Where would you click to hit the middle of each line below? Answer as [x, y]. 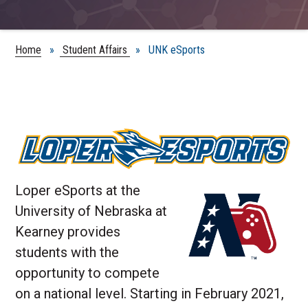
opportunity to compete [88, 273]
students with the [67, 253]
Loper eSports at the [78, 191]
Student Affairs [95, 49]
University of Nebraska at [91, 211]
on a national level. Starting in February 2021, [150, 294]
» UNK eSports [168, 49]
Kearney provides [68, 232]
